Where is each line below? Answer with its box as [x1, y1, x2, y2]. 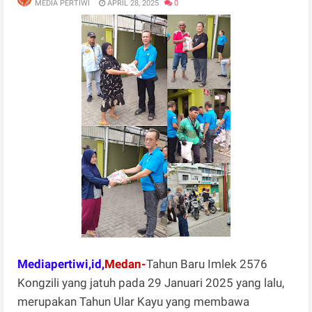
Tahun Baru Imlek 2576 [146, 256, 268, 271]
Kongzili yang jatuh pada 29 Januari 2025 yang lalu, [17, 275, 285, 290]
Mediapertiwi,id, [17, 256, 105, 271]
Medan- [104, 256, 147, 271]
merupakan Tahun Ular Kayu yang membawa [17, 294, 250, 309]
